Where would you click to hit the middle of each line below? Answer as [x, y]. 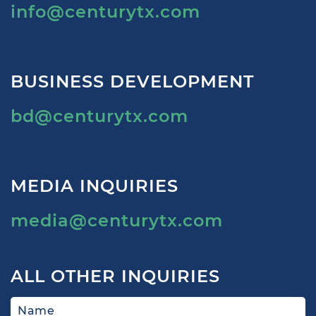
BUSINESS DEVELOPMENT [132, 81]
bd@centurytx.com [99, 116]
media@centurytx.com [117, 220]
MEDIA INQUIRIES [95, 186]
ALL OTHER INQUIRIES [115, 276]
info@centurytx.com [105, 12]
